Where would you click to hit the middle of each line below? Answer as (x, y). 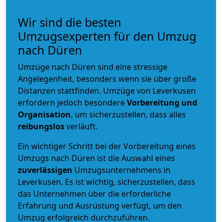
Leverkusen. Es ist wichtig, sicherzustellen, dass (107, 182)
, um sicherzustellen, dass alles (128, 114)
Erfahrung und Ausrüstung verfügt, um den (100, 205)
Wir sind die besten (70, 22)
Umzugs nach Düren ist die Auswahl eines (96, 158)
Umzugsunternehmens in (122, 170)
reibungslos (41, 126)
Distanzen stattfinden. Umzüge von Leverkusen (107, 90)
